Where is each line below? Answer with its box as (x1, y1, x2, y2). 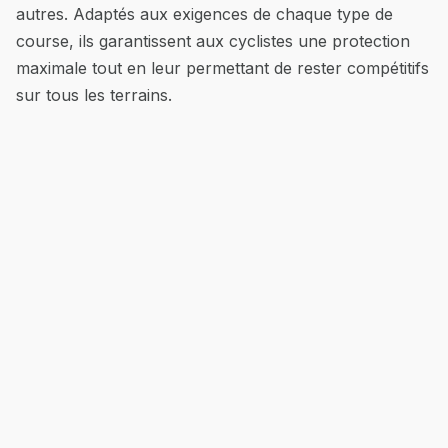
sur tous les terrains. (16, 85, 172, 105)
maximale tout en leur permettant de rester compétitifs (16, 58, 429, 78)
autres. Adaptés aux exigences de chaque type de (16, 4, 393, 24)
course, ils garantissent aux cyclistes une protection (16, 31, 410, 51)
